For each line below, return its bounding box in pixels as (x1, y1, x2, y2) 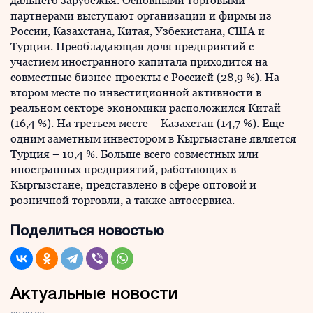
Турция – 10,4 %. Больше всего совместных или (10, 147, 259, 161)
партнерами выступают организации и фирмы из (10, 9, 272, 23)
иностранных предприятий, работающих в (10, 163, 236, 177)
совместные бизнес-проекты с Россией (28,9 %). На (10, 71, 279, 85)
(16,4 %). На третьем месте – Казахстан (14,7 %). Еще (10, 117, 284, 131)
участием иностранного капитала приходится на (10, 55, 268, 69)
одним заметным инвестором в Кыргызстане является (10, 132, 296, 146)
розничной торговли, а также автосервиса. (10, 194, 235, 208)
